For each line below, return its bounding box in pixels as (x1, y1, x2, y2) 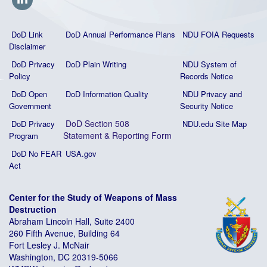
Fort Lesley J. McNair (9, 239, 89, 251)
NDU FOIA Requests (182, 29, 254, 40)
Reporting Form (112, 129, 172, 141)
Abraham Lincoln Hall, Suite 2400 (9, 215, 135, 227)
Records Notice (180, 70, 233, 82)
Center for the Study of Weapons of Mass (9, 191, 177, 203)
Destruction (9, 203, 57, 215)
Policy (9, 70, 30, 82)
